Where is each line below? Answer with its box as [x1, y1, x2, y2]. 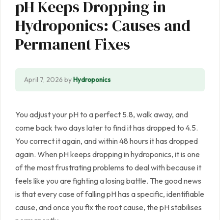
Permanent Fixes [15, 33, 130, 55]
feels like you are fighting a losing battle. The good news [15, 176, 201, 186]
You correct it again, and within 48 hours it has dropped [15, 136, 198, 146]
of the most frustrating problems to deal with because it [15, 163, 201, 173]
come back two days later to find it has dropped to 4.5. [15, 123, 198, 133]
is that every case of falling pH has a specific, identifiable [15, 189, 204, 199]
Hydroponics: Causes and [15, 15, 191, 37]
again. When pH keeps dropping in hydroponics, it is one [15, 149, 200, 160]
